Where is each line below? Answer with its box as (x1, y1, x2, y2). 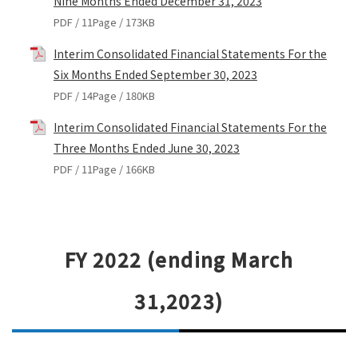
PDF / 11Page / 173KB (53, 14, 155, 30)
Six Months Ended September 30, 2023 (53, 66, 257, 82)
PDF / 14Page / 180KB (53, 87, 155, 103)
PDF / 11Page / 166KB (53, 161, 155, 177)
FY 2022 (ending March (64, 245, 294, 273)
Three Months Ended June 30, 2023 (53, 139, 240, 156)
